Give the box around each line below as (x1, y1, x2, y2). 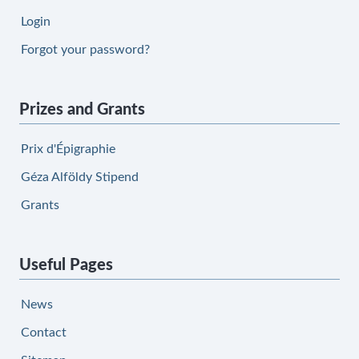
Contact (21, 326, 67, 339)
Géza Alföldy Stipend (21, 171, 139, 184)
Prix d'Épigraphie (21, 143, 115, 155)
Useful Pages (19, 257, 113, 273)
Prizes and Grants (19, 102, 145, 118)
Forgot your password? (21, 43, 150, 56)
